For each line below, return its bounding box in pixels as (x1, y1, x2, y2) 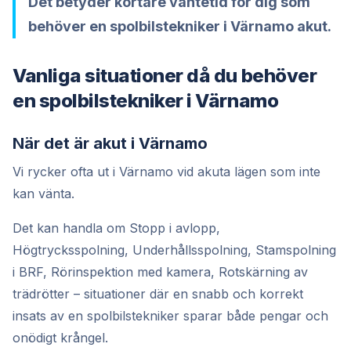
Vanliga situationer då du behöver (13, 63, 317, 87)
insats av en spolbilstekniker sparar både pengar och (13, 307, 328, 324)
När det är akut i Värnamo (13, 133, 208, 153)
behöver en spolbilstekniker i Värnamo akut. (28, 17, 331, 34)
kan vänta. (13, 185, 74, 201)
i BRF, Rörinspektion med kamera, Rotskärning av (13, 263, 308, 280)
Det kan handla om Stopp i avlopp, (13, 219, 220, 236)
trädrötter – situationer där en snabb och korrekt (13, 285, 303, 302)
